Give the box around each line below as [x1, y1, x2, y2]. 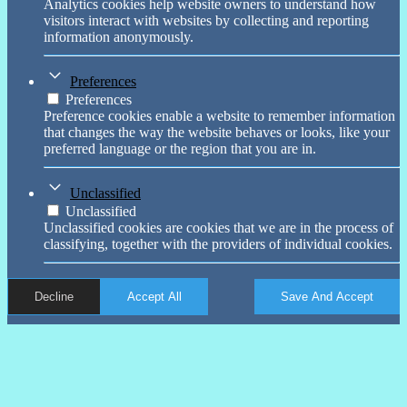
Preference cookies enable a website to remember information [44, 107, 395, 124]
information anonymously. [44, 28, 194, 45]
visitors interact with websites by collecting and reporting [44, 12, 369, 28]
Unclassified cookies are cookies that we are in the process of [44, 219, 393, 235]
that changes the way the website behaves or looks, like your [44, 124, 390, 140]
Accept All [127, 289, 182, 303]
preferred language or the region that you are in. [44, 140, 316, 156]
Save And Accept [281, 289, 373, 303]
